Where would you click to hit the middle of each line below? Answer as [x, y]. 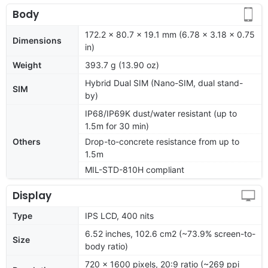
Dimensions [37, 40]
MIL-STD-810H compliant [135, 169]
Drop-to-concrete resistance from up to [162, 141]
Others [27, 141]
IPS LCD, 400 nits [119, 215]
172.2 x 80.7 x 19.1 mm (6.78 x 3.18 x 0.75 [170, 34]
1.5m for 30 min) [117, 126]
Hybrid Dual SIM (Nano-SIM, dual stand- [164, 83]
